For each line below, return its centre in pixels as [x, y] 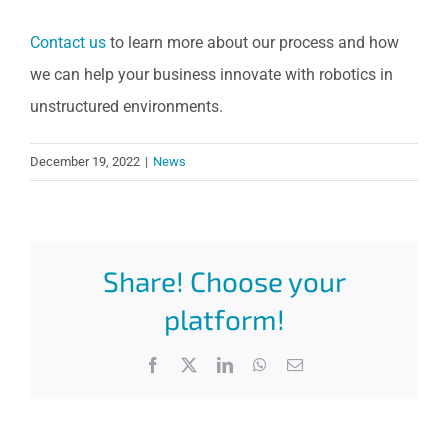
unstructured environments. [126, 106]
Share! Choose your [224, 281]
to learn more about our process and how [252, 42]
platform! [224, 319]
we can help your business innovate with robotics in [211, 74]
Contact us [68, 42]
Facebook [191, 364]
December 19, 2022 [85, 161]
